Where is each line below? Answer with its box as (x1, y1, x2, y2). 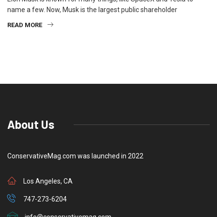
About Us (7, 117, 54, 132)
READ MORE (7, 21, 42, 29)
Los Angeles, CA (23, 177, 73, 186)
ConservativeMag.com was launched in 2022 (7, 152, 143, 160)
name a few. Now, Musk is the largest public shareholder (7, 6, 177, 14)
